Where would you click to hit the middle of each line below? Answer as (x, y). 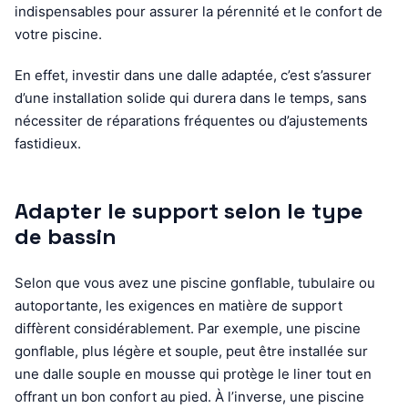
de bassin (66, 236)
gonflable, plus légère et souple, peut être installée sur (191, 351)
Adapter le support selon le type (189, 210)
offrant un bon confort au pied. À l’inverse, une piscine (189, 396)
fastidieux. (48, 143)
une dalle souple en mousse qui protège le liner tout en (193, 373)
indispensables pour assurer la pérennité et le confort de (199, 11)
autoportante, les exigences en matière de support (178, 305)
